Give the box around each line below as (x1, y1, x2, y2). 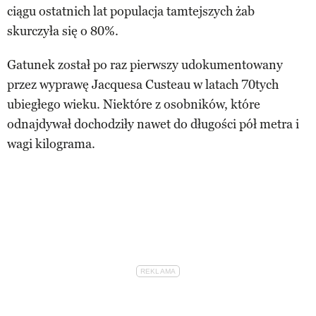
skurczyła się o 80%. (7, 23, 119, 39)
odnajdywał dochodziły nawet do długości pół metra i (7, 116, 299, 132)
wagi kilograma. (7, 135, 95, 152)
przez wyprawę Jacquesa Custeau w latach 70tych (7, 76, 279, 92)
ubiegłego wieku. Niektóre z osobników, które (7, 96, 260, 112)
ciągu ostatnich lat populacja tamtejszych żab (7, 3, 255, 19)
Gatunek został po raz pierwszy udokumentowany (7, 56, 283, 73)
